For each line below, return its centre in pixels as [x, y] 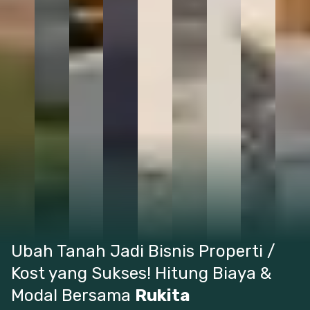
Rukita [163, 295]
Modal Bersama [73, 295]
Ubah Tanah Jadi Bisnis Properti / [143, 251]
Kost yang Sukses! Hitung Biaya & [141, 273]
